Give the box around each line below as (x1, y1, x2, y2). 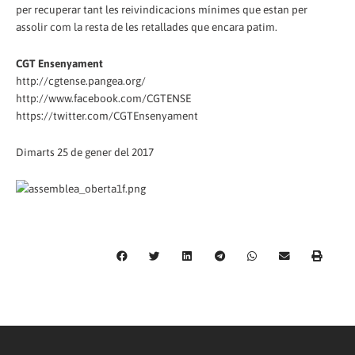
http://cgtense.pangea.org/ (16, 74, 146, 88)
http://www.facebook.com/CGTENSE (16, 92, 191, 105)
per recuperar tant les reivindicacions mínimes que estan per (16, 3, 307, 17)
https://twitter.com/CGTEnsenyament (16, 109, 198, 123)
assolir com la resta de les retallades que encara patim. (16, 21, 277, 34)
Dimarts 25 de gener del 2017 (16, 146, 154, 159)
